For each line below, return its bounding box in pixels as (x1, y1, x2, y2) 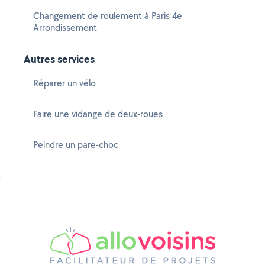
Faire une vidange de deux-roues (33, 108, 163, 120)
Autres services (24, 51, 95, 66)
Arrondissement (33, 21, 97, 34)
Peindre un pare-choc (33, 138, 118, 151)
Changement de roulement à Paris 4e (33, 9, 182, 22)
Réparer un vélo (33, 77, 96, 89)
